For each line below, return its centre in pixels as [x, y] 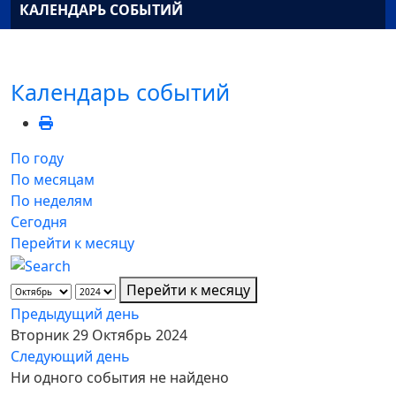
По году [37, 159]
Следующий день [70, 356]
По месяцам [53, 180]
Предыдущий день [75, 313]
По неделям [52, 201]
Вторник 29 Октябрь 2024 [99, 335]
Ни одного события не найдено [120, 377]
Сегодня [39, 222]
